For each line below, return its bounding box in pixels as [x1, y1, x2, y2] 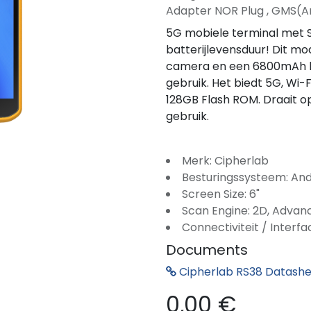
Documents [166, 240, 248, 260]
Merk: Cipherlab [182, 153, 269, 169]
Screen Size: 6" [182, 186, 260, 202]
